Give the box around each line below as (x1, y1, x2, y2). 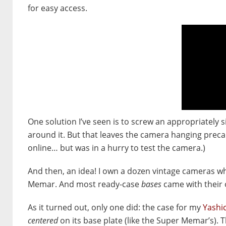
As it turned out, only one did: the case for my (28, 202, 203, 213)
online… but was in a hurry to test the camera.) (28, 142, 205, 154)
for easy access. (28, 3, 87, 14)
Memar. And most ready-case (28, 179, 141, 190)
